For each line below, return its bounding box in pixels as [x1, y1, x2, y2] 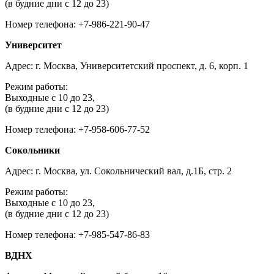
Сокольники [5, 145, 60, 156]
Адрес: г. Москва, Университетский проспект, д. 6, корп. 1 [5, 61, 248, 72]
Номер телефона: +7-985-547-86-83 [5, 229, 150, 240]
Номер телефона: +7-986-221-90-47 [5, 19, 150, 30]
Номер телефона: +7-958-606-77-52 [5, 124, 150, 135]
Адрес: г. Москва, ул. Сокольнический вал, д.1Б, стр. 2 [5, 166, 232, 177]
